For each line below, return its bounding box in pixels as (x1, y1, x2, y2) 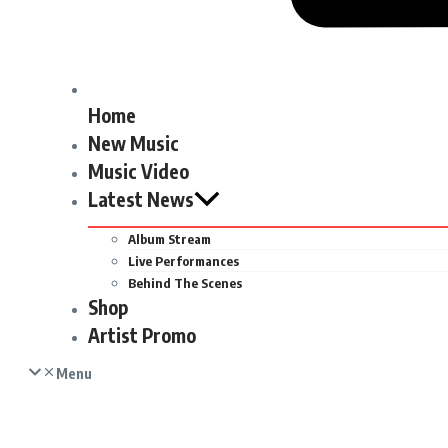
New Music (88, 130, 179, 155)
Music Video (88, 158, 189, 183)
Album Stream (128, 230, 211, 247)
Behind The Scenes (128, 274, 242, 291)
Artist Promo (88, 322, 196, 347)
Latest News (88, 186, 194, 211)
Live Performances (128, 252, 239, 269)
